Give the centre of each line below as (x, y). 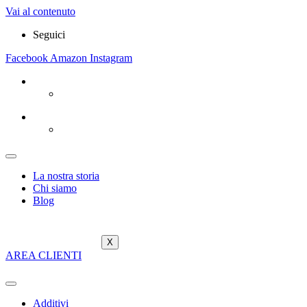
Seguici (49, 35)
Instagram (111, 58)
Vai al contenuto (40, 11)
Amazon (69, 58)
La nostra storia (66, 176)
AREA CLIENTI (44, 255)
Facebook (27, 58)
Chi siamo (55, 188)
